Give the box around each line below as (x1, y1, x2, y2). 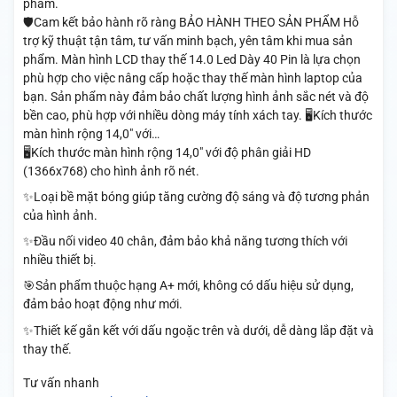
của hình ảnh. (22, 208, 97, 223)
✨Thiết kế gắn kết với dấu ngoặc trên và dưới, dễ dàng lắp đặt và (22, 323, 374, 338)
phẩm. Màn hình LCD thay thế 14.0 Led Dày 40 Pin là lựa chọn (22, 52, 361, 67)
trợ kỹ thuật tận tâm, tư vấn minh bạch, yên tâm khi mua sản (22, 34, 353, 49)
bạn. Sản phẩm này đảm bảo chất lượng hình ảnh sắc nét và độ (22, 90, 369, 105)
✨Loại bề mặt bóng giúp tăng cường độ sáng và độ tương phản (22, 190, 370, 205)
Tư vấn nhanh (22, 376, 99, 391)
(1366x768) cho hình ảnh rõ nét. (22, 164, 199, 179)
